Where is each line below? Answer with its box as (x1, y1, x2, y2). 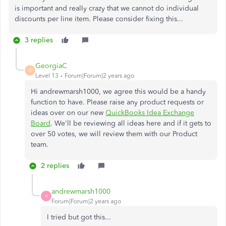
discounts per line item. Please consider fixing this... (15, 14, 183, 23)
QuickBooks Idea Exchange (105, 108, 194, 117)
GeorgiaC (35, 61, 67, 70)
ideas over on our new (31, 108, 105, 117)
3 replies (25, 35, 53, 44)
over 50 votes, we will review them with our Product (31, 129, 197, 138)
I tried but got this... (47, 212, 111, 221)
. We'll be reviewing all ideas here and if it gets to (50, 119, 211, 128)
